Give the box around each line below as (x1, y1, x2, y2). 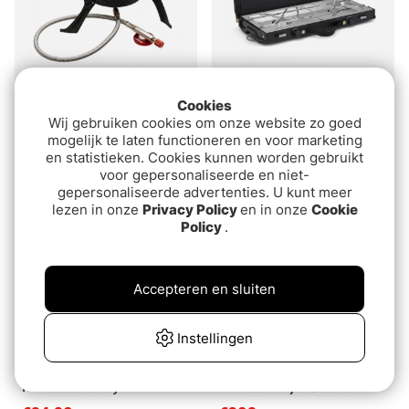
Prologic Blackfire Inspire (22, 104, 188, 122)
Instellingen (177, 329, 254, 347)
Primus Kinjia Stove (219, 377, 349, 395)
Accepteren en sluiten (133, 280, 276, 298)
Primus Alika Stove (219, 104, 344, 122)
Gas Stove (22, 122, 90, 141)
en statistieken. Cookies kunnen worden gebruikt (46, 149, 363, 166)
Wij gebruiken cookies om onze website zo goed (47, 114, 362, 131)
